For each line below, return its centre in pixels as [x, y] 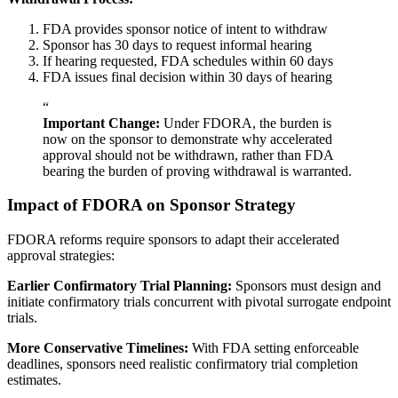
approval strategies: [61, 255]
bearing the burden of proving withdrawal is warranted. [197, 171]
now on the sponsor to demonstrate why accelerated [187, 139]
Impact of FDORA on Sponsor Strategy [151, 205]
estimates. [34, 379]
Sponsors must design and [306, 285]
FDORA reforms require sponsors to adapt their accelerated [173, 239]
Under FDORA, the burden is [246, 123]
